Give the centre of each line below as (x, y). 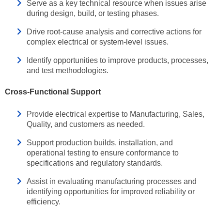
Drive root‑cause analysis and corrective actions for (114, 32)
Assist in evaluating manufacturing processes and (112, 181)
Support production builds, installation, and (100, 143)
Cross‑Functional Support (53, 92)
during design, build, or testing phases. (93, 13)
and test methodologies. (68, 70)
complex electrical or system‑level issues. (98, 42)
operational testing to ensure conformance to (103, 153)
